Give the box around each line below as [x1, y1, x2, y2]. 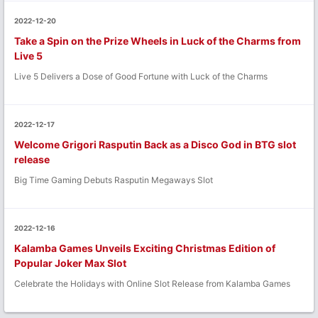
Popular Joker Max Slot [14, 256, 126, 269]
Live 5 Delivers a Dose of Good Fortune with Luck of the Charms [14, 70, 268, 82]
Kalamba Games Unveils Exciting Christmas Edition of [14, 241, 275, 254]
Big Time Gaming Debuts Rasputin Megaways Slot [14, 174, 213, 185]
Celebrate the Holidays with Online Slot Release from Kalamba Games [14, 278, 290, 289]
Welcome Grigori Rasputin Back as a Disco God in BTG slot [14, 138, 296, 150]
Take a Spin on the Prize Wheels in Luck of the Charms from [14, 34, 301, 47]
